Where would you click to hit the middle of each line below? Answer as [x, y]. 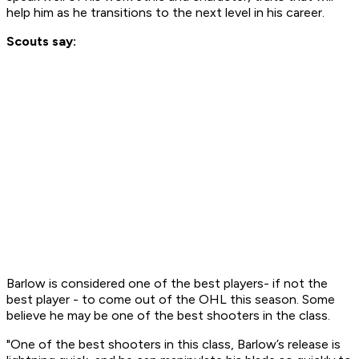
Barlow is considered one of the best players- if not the [167, 284]
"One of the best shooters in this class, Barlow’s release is [173, 345]
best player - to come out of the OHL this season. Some [171, 300]
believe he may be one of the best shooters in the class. [170, 316]
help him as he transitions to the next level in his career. [165, 13]
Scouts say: [41, 42]
